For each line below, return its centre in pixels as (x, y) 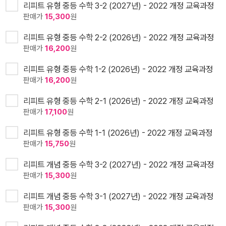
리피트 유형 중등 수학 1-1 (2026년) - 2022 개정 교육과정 (118, 133)
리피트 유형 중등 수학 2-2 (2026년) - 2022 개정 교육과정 (119, 38)
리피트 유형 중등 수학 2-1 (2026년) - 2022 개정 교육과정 (118, 101)
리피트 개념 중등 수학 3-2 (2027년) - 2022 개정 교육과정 (119, 165)
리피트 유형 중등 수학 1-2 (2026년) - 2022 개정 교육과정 (118, 69)
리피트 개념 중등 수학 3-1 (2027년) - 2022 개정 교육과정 (118, 196)
